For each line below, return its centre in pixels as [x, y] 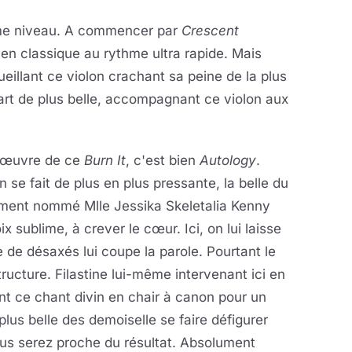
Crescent [210, 31]
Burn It [105, 160]
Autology [228, 160]
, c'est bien [163, 160]
